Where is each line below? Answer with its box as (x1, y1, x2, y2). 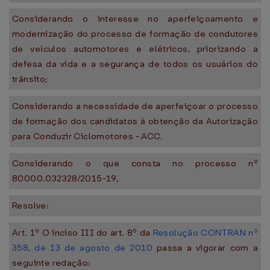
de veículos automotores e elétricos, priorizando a (12, 43, 258, 55)
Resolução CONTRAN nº (152, 227, 258, 239)
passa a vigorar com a (152, 242, 258, 254)
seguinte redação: (12, 257, 91, 269)
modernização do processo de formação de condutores (12, 28, 258, 40)
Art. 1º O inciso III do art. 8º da (12, 227, 153, 239)
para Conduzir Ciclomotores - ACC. (12, 130, 163, 142)
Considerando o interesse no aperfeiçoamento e (12, 13, 258, 25)
